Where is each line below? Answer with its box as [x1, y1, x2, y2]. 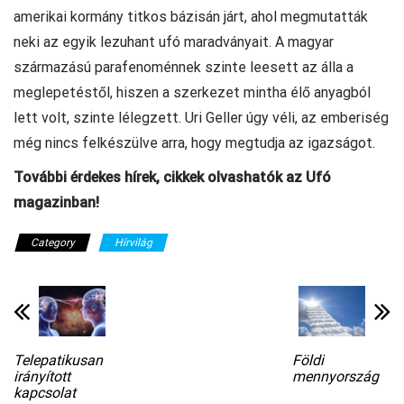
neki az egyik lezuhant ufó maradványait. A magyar [14, 33, 334, 51]
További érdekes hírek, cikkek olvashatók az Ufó [14, 169, 331, 187]
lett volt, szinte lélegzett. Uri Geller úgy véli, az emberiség [14, 109, 389, 127]
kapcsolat [14, 383, 76, 401]
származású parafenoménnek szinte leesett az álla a [14, 59, 353, 77]
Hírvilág [115, 236, 152, 250]
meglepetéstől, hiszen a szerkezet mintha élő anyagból [14, 84, 371, 102]
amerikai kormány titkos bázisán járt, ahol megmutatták [14, 8, 368, 26]
